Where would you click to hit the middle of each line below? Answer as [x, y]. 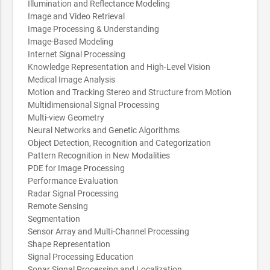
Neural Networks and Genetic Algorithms [104, 130]
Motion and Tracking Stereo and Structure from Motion [130, 92]
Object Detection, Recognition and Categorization [120, 143]
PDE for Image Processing [77, 168]
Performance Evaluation [73, 181]
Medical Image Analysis [72, 79]
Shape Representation [69, 244]
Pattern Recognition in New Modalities [99, 155]
